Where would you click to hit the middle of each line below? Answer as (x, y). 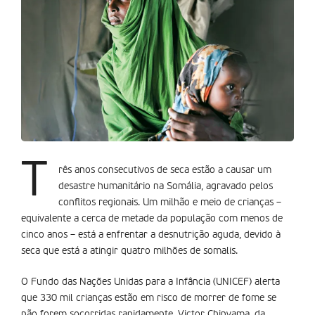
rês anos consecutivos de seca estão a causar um (165, 171)
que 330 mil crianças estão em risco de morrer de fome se (149, 298)
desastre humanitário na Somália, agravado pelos (166, 187)
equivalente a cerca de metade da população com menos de (152, 219)
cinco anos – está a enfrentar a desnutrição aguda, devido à (151, 235)
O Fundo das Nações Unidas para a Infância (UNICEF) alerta (150, 282)
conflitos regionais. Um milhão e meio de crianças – (170, 203)
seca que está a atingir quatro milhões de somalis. (129, 251)
